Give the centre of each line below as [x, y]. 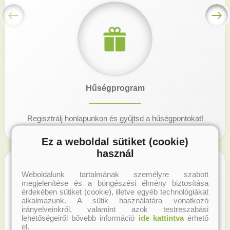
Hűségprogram [115, 88]
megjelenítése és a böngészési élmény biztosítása [115, 183]
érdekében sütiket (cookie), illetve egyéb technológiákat [115, 191]
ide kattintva [161, 218]
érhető [196, 218]
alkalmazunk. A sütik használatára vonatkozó [115, 200]
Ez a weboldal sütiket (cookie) [115, 141]
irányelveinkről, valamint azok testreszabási [115, 209]
